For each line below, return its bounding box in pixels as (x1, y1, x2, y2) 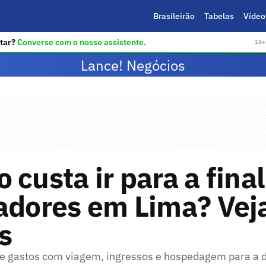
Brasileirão (153, 11, 195, 21)
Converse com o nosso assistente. (17, 36, 146, 47)
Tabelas (204, 11, 234, 21)
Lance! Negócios (81, 55, 185, 75)
